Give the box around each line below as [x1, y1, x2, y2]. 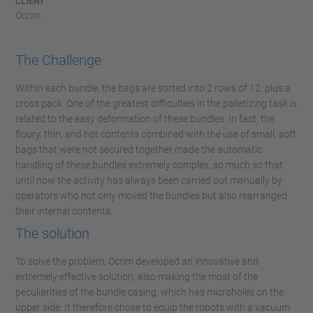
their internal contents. [15, 205, 112, 217]
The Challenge [15, 52, 101, 68]
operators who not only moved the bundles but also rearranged [15, 190, 287, 201]
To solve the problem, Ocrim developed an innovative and [15, 256, 259, 267]
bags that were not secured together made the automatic [15, 144, 262, 155]
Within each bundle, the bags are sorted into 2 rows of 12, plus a [15, 82, 291, 94]
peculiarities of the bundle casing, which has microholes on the [15, 286, 284, 298]
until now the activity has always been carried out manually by [15, 175, 282, 186]
